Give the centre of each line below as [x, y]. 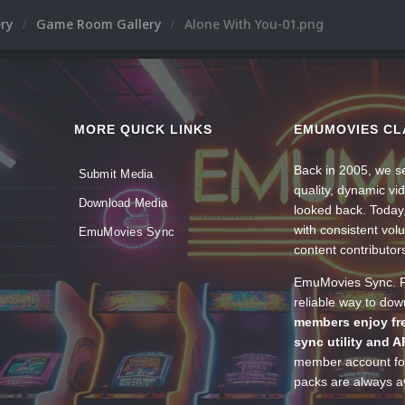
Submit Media [116, 174]
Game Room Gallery [100, 24]
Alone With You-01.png [254, 24]
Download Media [123, 203]
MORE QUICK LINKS [143, 129]
